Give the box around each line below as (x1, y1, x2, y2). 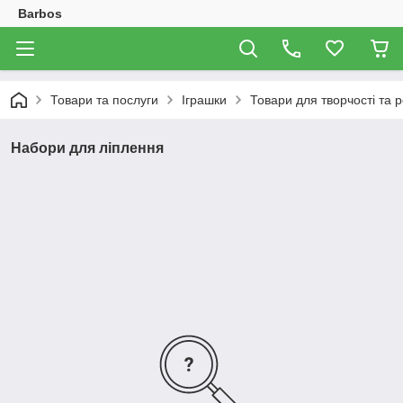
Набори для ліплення (11, 140, 164, 156)
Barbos (18, 6, 62, 21)
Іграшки (182, 93, 227, 107)
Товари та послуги (50, 93, 158, 107)
